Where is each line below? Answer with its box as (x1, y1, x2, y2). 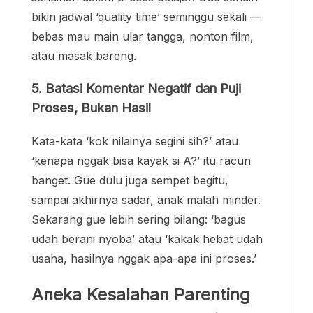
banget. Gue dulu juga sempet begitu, (31, 173, 228, 187)
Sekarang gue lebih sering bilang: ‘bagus (31, 212, 246, 226)
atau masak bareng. (31, 49, 136, 64)
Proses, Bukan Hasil (31, 100, 151, 117)
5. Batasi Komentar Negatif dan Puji (31, 80, 241, 97)
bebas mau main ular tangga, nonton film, (31, 29, 254, 44)
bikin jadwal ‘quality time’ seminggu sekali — (31, 10, 261, 24)
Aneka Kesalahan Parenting (31, 284, 250, 305)
